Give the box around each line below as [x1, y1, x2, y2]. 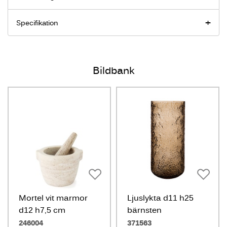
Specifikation [16, 18, 58, 27]
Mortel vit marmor [19, 193, 88, 203]
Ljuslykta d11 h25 [127, 193, 194, 203]
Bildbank [92, 64, 135, 77]
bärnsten [127, 205, 162, 215]
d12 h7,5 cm [19, 205, 65, 215]
